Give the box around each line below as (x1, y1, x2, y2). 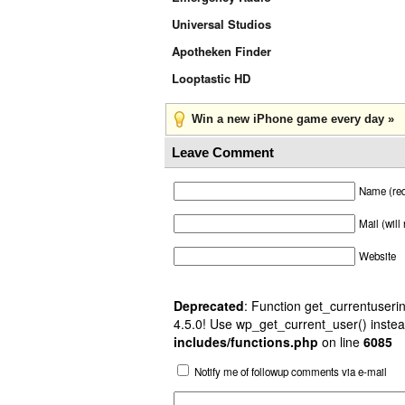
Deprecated (174, 297, 244, 315)
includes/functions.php (174, 333, 318, 351)
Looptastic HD (172, 70, 250, 87)
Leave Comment (172, 145, 274, 160)
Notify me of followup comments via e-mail (194, 363, 387, 379)
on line (318, 333, 363, 351)
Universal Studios (172, 15, 271, 33)
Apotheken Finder (172, 42, 271, 60)
